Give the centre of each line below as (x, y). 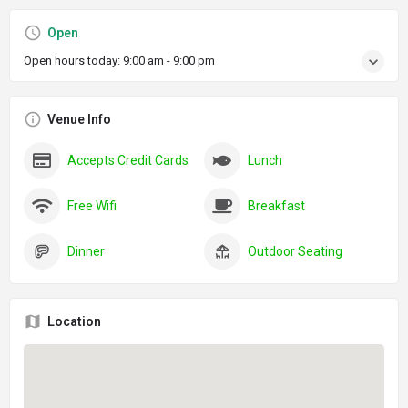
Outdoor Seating (295, 252)
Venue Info (79, 120)
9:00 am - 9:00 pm (169, 61)
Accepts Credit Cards (128, 161)
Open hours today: (73, 61)
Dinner (86, 252)
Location (74, 322)
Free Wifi (92, 206)
